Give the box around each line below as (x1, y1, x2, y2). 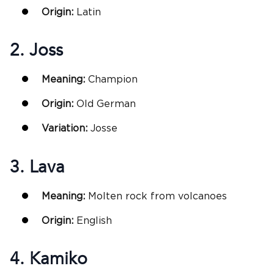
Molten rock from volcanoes (88, 191, 227, 201)
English (76, 215, 112, 226)
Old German (76, 99, 136, 109)
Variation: (42, 124, 87, 134)
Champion (88, 75, 138, 85)
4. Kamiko (10, 247, 87, 271)
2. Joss (10, 39, 63, 62)
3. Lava (10, 155, 65, 179)
